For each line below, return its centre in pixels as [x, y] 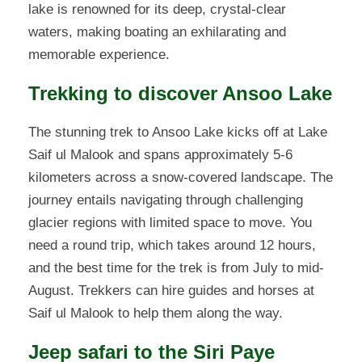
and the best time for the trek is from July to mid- [176, 268]
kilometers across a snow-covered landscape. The [181, 178]
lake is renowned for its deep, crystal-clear [157, 10]
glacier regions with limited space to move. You [170, 223]
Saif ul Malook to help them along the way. [156, 314]
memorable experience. [99, 55]
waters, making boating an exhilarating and [157, 32]
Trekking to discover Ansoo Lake [180, 94]
